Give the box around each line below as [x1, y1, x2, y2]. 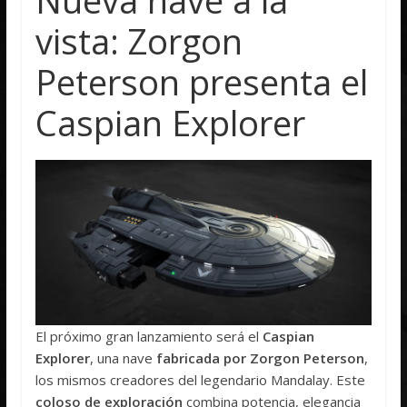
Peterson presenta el [35, 57, 369, 105]
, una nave [90, 349, 157, 368]
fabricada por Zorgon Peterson [156, 349, 365, 368]
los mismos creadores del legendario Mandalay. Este [35, 371, 366, 390]
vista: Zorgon [35, 16, 243, 65]
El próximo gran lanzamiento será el [35, 327, 263, 346]
